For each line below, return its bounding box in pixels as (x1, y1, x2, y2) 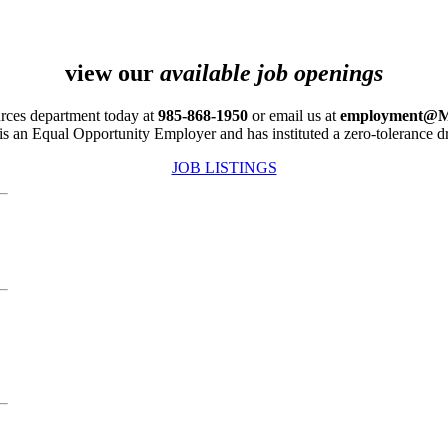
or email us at (248, 106, 340, 124)
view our (65, 59, 160, 86)
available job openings (160, 59, 383, 86)
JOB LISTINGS (171, 158, 277, 176)
